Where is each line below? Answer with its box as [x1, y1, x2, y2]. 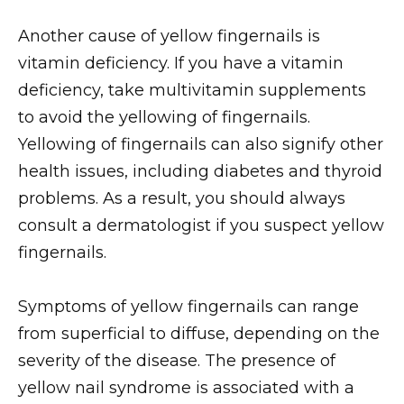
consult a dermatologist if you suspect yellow [18, 215, 384, 235]
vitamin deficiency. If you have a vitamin [18, 52, 344, 73]
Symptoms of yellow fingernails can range [18, 297, 359, 317]
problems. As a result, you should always [18, 188, 345, 208]
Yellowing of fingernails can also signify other [18, 133, 383, 154]
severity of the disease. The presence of [18, 351, 335, 372]
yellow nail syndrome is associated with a [18, 378, 354, 399]
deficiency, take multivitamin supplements [18, 79, 366, 100]
